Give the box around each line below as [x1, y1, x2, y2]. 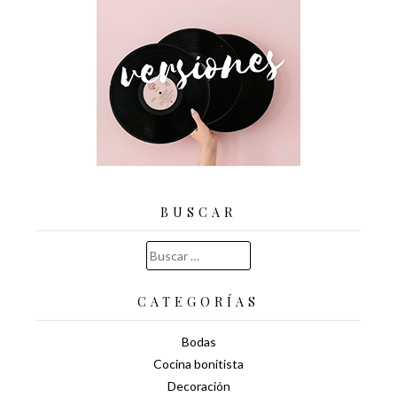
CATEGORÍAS [137, 292, 260, 310]
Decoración [167, 378, 230, 393]
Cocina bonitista [153, 355, 244, 371]
